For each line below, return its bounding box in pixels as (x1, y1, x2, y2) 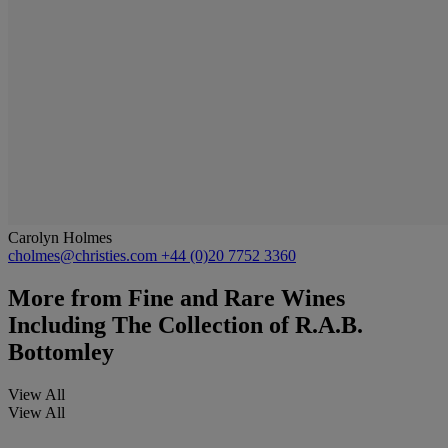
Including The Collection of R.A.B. (8, 312, 363, 339)
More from (8, 285, 122, 312)
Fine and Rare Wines (122, 285, 345, 312)
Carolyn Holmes (8, 229, 112, 247)
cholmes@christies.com (8, 247, 161, 265)
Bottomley (8, 339, 114, 366)
